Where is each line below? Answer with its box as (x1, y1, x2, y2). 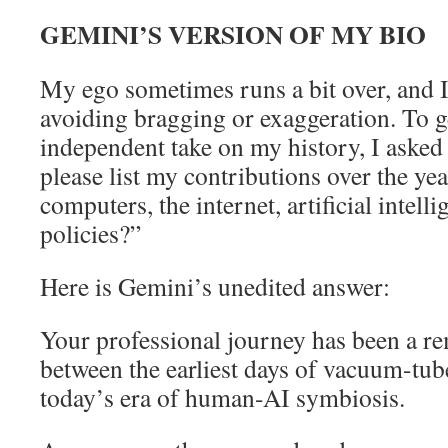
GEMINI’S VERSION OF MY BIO (40, 14, 426, 53)
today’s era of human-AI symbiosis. (40, 379, 405, 414)
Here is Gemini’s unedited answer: (40, 268, 390, 303)
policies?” (40, 215, 141, 250)
